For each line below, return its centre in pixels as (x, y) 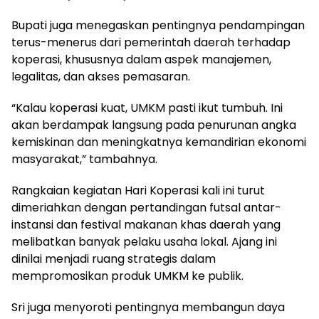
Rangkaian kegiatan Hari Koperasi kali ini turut (138, 190)
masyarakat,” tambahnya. (84, 159)
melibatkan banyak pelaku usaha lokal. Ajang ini (144, 241)
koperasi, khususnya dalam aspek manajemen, (141, 59)
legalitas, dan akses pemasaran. (101, 76)
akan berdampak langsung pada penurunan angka (154, 125)
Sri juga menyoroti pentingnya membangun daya (148, 307)
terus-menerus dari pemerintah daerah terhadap (151, 42)
